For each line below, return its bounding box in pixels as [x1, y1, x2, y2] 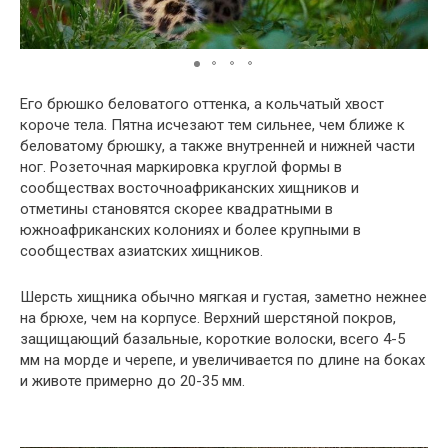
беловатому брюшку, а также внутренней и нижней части [20, 136, 415, 155]
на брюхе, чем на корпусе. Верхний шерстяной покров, [20, 308, 396, 327]
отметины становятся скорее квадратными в [20, 199, 333, 218]
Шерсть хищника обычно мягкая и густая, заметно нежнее [20, 287, 427, 306]
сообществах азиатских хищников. [20, 241, 263, 260]
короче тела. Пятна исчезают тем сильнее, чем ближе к [20, 115, 405, 134]
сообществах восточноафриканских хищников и [20, 178, 359, 197]
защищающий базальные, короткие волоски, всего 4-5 [20, 329, 405, 348]
